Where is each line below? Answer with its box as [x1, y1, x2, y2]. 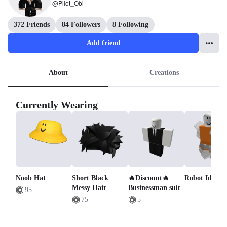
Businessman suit [128, 184, 181, 192]
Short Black [72, 174, 109, 182]
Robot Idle [184, 174, 217, 182]
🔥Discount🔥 [128, 174, 170, 182]
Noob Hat [16, 174, 46, 182]
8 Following [112, 21, 148, 28]
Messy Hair [72, 184, 107, 192]
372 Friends [14, 21, 50, 28]
